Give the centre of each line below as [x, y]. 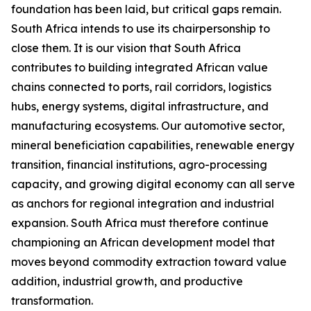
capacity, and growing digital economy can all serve [153, 184]
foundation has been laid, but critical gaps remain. [146, 9]
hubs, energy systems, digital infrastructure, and [140, 106]
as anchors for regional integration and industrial [143, 203]
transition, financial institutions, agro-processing [139, 165]
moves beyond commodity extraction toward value [149, 262]
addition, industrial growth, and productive [127, 281]
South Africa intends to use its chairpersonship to [141, 28]
